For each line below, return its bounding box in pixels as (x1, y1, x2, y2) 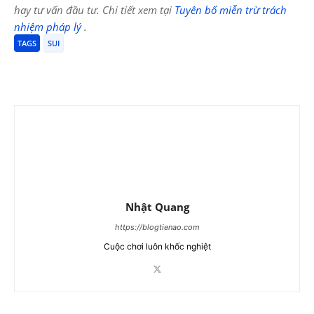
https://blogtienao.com (114, 221, 200, 232)
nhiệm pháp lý (14, 19, 84, 34)
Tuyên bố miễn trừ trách (175, 2, 287, 17)
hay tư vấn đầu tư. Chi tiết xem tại (14, 2, 175, 17)
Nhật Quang (125, 199, 189, 214)
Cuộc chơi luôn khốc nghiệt (103, 240, 211, 252)
